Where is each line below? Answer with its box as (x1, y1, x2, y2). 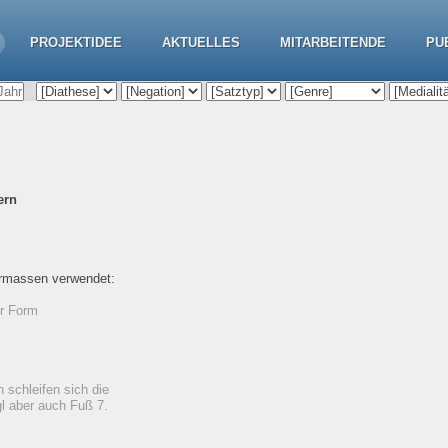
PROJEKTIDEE (30, 35, 122, 50)
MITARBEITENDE (280, 35, 386, 50)
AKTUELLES (162, 35, 240, 50)
